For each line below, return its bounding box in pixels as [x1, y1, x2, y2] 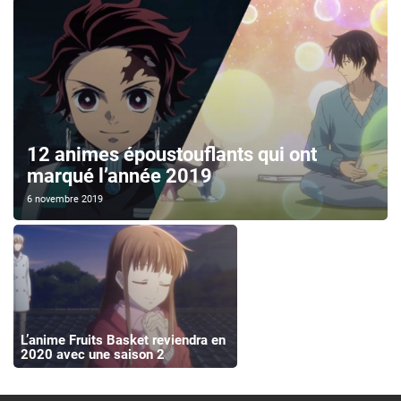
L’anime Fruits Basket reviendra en [20, 331, 226, 348]
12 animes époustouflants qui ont [27, 143, 317, 166]
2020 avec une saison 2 [20, 346, 165, 363]
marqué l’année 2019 [27, 165, 212, 188]
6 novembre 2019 [27, 193, 103, 206]
